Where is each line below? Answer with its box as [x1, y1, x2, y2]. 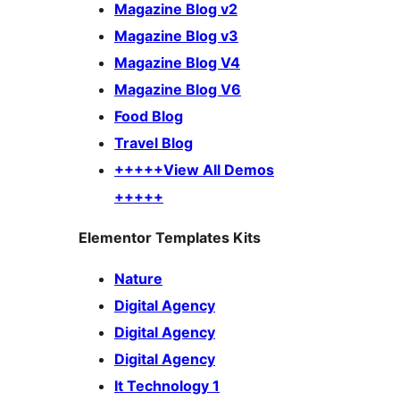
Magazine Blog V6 [114, 80, 241, 99]
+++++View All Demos [114, 161, 274, 179]
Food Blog [114, 107, 183, 126]
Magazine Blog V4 [114, 54, 240, 72]
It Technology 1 [114, 377, 220, 396]
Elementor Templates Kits [79, 229, 261, 247]
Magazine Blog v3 [114, 27, 238, 46]
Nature [114, 270, 162, 288]
